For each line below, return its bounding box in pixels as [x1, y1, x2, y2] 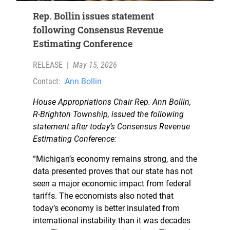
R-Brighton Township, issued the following [33, 109, 184, 120]
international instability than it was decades [33, 216, 190, 226]
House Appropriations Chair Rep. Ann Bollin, [33, 97, 191, 107]
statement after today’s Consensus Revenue [33, 122, 190, 132]
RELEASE [33, 60, 63, 70]
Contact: [33, 76, 61, 87]
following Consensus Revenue [33, 24, 163, 36]
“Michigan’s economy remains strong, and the [33, 154, 197, 164]
